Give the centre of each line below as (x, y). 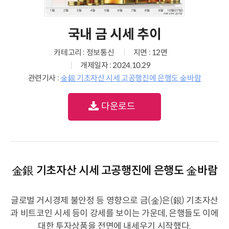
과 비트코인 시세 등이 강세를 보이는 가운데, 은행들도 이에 (114, 213)
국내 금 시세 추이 (114, 34)
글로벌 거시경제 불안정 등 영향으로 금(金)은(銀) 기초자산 (114, 200)
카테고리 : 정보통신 (84, 52)
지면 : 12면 (150, 52)
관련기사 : (44, 78)
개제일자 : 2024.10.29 (115, 65)
